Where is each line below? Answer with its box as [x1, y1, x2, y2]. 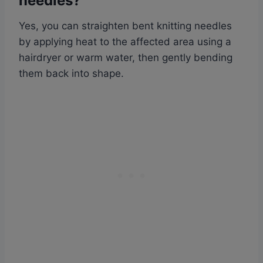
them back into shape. [19, 68, 124, 80]
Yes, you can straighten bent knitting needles [19, 20, 232, 32]
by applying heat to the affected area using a [19, 36, 231, 48]
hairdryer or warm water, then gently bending [19, 52, 232, 64]
